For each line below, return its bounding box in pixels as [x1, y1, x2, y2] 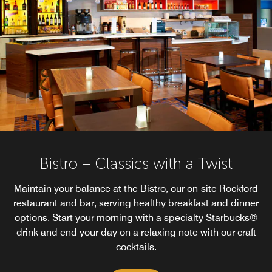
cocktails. [115, 241, 157, 253]
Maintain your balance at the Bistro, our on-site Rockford [14, 183, 258, 194]
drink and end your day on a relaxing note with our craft [16, 226, 256, 238]
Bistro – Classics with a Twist [39, 154, 233, 173]
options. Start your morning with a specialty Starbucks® [15, 212, 257, 223]
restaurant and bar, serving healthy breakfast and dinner [13, 197, 259, 209]
